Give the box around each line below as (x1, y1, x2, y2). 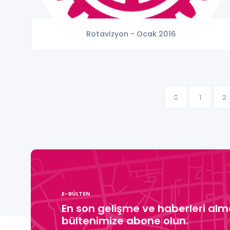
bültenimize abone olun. (62, 214, 188, 228)
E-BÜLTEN (62, 189, 90, 198)
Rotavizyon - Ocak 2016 (86, 29, 177, 39)
